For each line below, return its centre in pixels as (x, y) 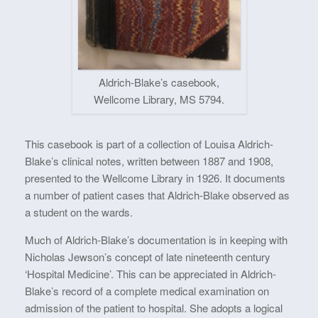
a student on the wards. (79, 212)
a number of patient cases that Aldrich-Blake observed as (157, 195)
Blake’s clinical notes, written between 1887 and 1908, (149, 161)
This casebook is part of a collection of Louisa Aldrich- (149, 144)
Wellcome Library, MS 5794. (159, 99)
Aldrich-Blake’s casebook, (159, 82)
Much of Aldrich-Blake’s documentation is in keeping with (156, 240)
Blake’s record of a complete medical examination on (147, 291)
